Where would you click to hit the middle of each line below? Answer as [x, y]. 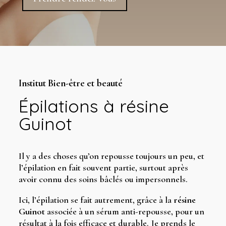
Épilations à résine [94, 106]
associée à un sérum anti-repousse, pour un [124, 211]
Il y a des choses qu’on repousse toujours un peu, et [111, 156]
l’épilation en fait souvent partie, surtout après [103, 167]
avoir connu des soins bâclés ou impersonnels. [103, 179]
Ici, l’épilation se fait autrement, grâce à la [96, 200]
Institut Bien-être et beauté [70, 83]
